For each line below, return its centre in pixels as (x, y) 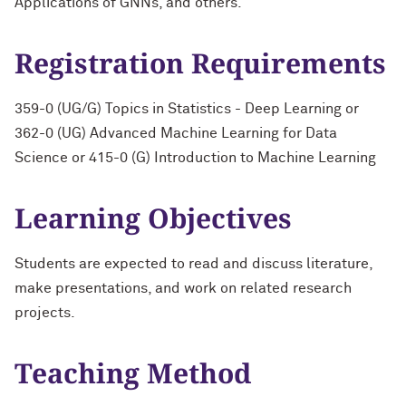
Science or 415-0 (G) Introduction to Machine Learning (195, 158)
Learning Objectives (153, 218)
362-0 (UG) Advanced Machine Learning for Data (176, 133)
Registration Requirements (200, 63)
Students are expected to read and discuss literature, (193, 264)
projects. (48, 313)
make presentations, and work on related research (183, 288)
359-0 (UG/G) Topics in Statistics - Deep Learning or (187, 109)
